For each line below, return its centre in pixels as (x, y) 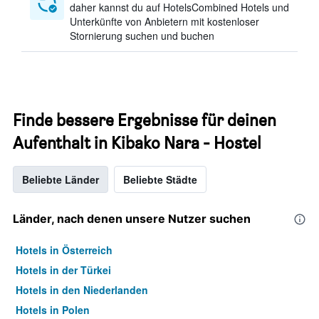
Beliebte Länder (61, 179)
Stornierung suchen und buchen (142, 36)
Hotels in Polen (53, 310)
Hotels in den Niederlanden (82, 290)
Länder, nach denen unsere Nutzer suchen (132, 219)
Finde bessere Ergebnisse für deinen (145, 120)
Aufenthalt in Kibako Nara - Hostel (137, 143)
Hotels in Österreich (64, 250)
